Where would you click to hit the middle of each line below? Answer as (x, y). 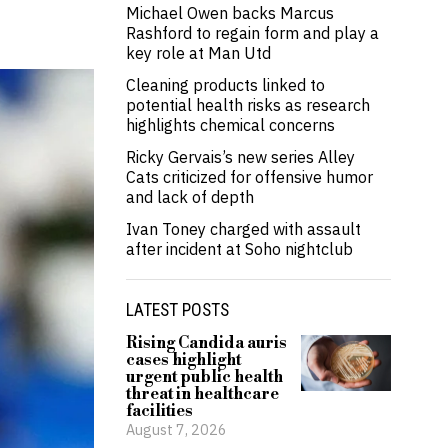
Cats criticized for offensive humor (249, 177)
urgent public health (204, 377)
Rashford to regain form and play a (252, 33)
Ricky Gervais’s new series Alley (240, 157)
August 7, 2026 (176, 429)
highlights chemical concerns (230, 125)
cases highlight (183, 360)
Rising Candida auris (206, 343)
